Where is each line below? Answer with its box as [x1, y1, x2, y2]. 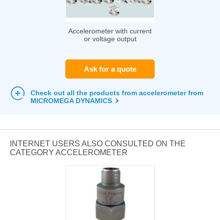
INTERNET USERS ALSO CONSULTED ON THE [10, 139, 186, 148]
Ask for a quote [83, 65, 137, 74]
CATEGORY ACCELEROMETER [10, 148, 128, 157]
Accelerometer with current [68, 27, 152, 35]
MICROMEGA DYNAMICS [30, 97, 112, 105]
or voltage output [83, 35, 137, 43]
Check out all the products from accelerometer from [30, 89, 203, 97]
